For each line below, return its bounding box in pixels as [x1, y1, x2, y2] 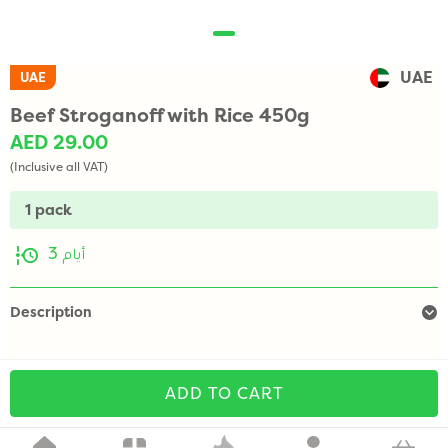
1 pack [25, 201, 72, 219]
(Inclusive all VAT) [10, 160, 108, 174]
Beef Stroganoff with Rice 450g [10, 105, 310, 127]
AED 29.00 [10, 132, 108, 154]
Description [10, 303, 92, 321]
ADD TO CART [164, 384, 284, 403]
